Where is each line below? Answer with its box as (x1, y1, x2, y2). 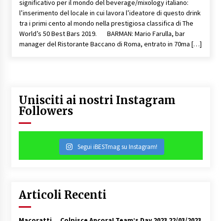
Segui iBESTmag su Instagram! (77, 142, 158, 151)
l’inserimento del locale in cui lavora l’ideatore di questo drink (19, 8, 201, 17)
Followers (18, 104, 73, 118)
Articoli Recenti (18, 187, 107, 202)
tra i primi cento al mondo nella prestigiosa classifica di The (19, 18, 193, 28)
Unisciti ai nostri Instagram (18, 93, 176, 107)
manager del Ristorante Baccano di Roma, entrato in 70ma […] (19, 39, 202, 48)
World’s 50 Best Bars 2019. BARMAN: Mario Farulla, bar (19, 29, 185, 38)
